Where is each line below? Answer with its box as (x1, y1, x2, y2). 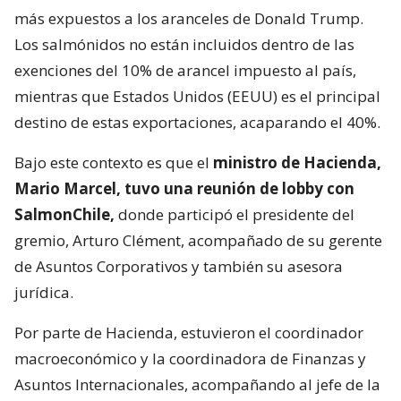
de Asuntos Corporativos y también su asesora (14, 255, 343, 277)
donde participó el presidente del (115, 203, 354, 225)
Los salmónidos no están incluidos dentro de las (14, 33, 354, 55)
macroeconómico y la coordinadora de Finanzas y (14, 347, 366, 369)
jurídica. (14, 281, 73, 303)
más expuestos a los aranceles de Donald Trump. (14, 7, 363, 29)
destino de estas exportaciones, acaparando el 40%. (14, 111, 380, 132)
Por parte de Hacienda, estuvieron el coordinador (14, 321, 363, 343)
